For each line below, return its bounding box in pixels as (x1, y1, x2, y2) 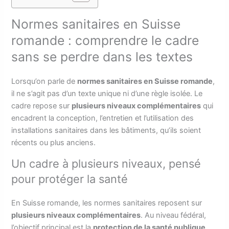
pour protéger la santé (11, 172, 128, 186)
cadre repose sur (11, 101, 72, 110)
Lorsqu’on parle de (11, 76, 78, 86)
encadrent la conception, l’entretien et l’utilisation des (11, 113, 194, 123)
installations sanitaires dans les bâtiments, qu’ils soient (11, 125, 201, 135)
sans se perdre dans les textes (11, 49, 193, 64)
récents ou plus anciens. (11, 138, 96, 147)
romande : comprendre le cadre (11, 32, 199, 48)
